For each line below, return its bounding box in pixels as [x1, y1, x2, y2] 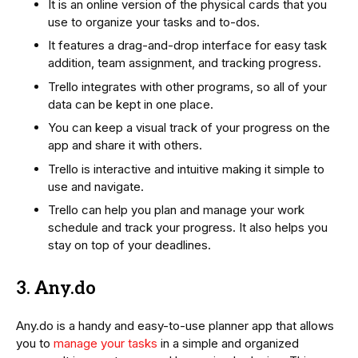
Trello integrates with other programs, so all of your [48, 78, 327, 94]
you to [16, 336, 54, 352]
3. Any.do [16, 278, 96, 300]
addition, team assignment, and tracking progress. [48, 55, 321, 71]
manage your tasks [54, 336, 157, 352]
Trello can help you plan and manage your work [48, 202, 304, 218]
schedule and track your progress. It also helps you [48, 220, 328, 236]
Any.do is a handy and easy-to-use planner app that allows [16, 318, 334, 334]
